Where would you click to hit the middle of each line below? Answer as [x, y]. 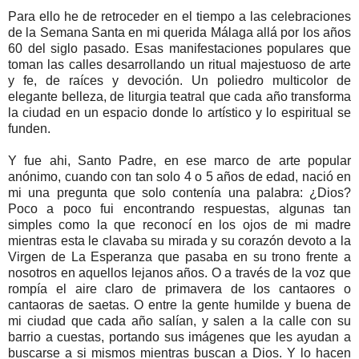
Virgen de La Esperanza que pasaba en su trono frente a [179, 256]
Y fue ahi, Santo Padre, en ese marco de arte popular [179, 160]
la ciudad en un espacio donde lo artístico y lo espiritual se [179, 112]
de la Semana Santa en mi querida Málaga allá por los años [179, 32]
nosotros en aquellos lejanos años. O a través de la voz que [179, 272]
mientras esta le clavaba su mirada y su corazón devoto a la [179, 240]
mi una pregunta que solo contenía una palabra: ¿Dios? [179, 192]
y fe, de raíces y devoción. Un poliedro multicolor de [179, 80]
